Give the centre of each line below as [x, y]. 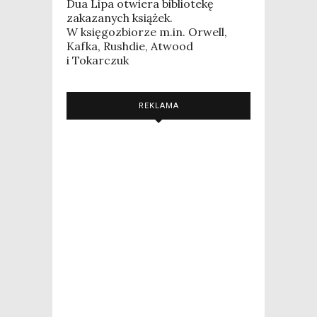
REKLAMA [158, 105]
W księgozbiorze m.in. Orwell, [147, 31]
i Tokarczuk [98, 60]
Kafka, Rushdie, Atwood [130, 46]
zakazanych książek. [120, 17]
